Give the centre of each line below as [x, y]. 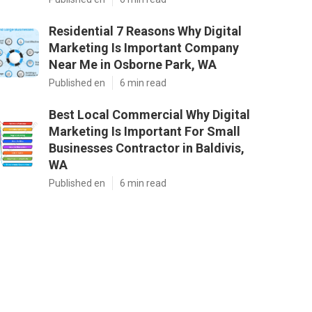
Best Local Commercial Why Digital [149, 115]
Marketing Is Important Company [144, 48]
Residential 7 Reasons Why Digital [145, 31]
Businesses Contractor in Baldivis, [147, 148]
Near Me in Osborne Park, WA [133, 64]
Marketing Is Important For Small [145, 131]
